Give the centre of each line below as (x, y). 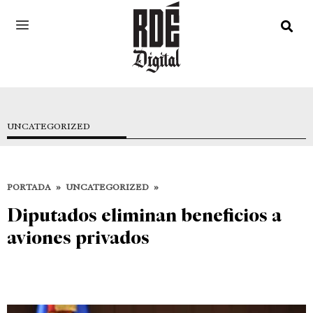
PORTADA (29, 187)
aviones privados (78, 237)
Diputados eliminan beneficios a (144, 214)
